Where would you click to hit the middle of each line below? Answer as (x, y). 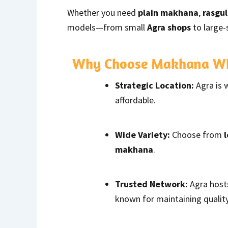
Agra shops (169, 27)
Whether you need (103, 12)
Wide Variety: (142, 134)
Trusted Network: (151, 184)
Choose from (197, 134)
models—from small (107, 27)
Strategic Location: (154, 85)
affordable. (135, 100)
